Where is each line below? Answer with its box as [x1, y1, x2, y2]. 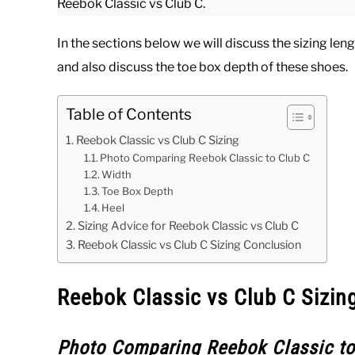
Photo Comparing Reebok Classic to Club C [100, 151, 311, 164]
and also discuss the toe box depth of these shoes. [57, 59, 348, 74]
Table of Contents [66, 105, 192, 124]
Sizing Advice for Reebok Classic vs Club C [77, 219, 299, 233]
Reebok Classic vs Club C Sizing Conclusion [77, 238, 301, 252]
